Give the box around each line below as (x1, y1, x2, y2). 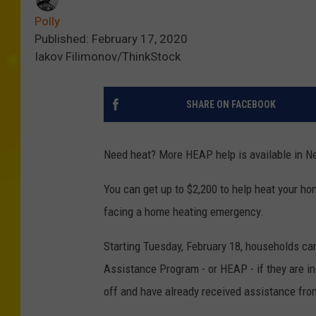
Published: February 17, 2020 (35, 32, 188, 47)
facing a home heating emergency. (104, 205, 264, 219)
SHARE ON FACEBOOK (186, 99, 276, 111)
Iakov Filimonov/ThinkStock (35, 49, 181, 64)
